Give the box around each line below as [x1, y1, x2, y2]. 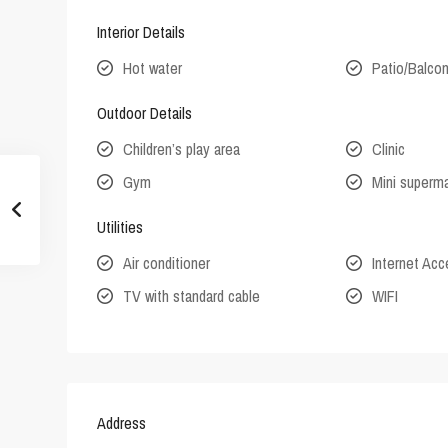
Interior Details [97, 21, 185, 44]
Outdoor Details [97, 102, 192, 125]
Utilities [97, 216, 143, 239]
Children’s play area [123, 138, 240, 161]
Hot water [123, 57, 182, 80]
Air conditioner [123, 252, 210, 275]
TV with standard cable [123, 285, 260, 308]
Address [97, 412, 146, 435]
